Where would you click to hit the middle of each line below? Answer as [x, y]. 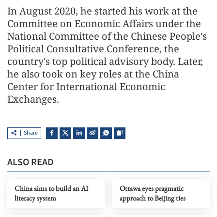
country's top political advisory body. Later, [105, 61]
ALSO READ [31, 162]
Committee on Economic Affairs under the [104, 23]
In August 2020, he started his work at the [102, 11]
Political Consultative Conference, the [93, 48]
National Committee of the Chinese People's [107, 36]
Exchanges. [33, 99]
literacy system [35, 198]
